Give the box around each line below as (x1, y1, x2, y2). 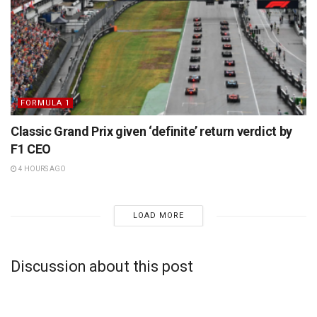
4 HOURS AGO (17, 165, 66, 173)
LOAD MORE (132, 211, 184, 221)
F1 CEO (11, 142, 51, 157)
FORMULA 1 (21, 98, 70, 108)
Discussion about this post (11, 257, 193, 275)
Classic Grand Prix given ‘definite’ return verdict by (11, 124, 292, 139)
